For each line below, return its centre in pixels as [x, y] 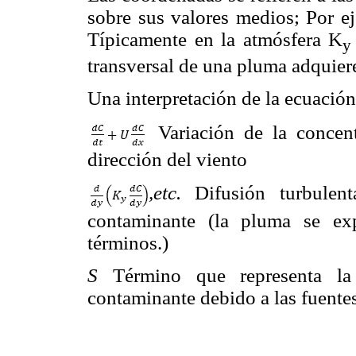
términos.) [128, 242]
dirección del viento [167, 159]
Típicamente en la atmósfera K [215, 40]
